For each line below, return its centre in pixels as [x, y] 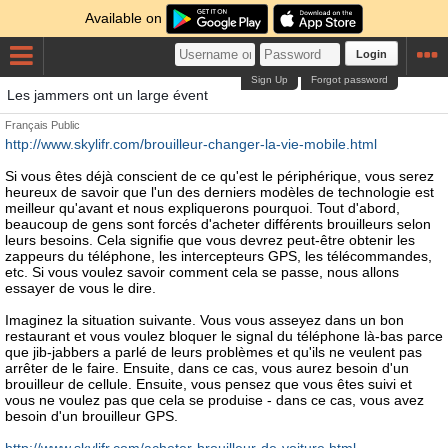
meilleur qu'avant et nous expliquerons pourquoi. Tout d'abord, [202, 208]
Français [26, 125]
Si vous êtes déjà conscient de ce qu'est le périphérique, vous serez [219, 176]
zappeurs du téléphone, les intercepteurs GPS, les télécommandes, [218, 256]
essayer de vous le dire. [80, 288]
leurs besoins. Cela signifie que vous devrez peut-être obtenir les [210, 240]
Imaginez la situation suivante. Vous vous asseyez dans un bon [204, 320]
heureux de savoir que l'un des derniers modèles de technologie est [219, 192]
